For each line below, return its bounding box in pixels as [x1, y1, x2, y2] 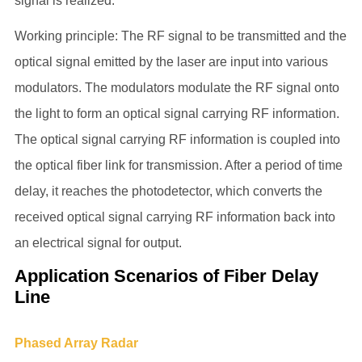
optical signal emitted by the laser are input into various [14, 55, 328, 69]
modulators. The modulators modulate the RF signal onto [14, 81, 339, 95]
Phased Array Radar [14, 336, 138, 350]
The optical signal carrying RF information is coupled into [14, 133, 340, 146]
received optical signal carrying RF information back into [14, 210, 335, 224]
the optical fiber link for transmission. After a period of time [14, 158, 343, 172]
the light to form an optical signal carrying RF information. [14, 107, 339, 120]
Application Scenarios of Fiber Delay [14, 266, 318, 286]
